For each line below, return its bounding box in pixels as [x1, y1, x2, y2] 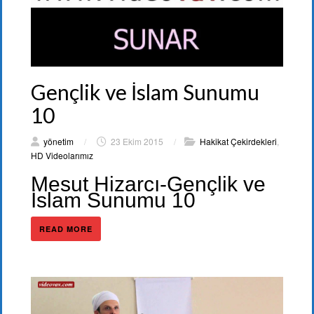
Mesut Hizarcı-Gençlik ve [31, 172, 266, 196]
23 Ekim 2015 [109, 135, 165, 147]
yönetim [43, 135, 74, 147]
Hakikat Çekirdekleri [200, 135, 277, 147]
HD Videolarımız [31, 149, 93, 161]
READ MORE [39, 223, 93, 234]
